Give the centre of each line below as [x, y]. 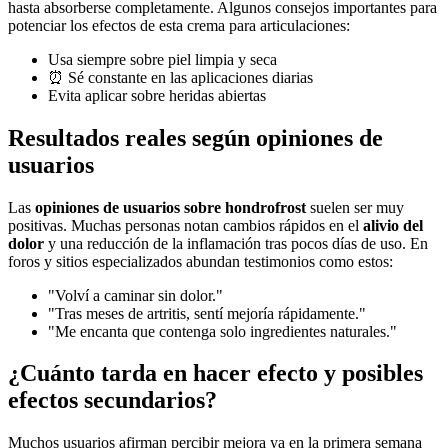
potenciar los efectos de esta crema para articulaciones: [179, 25]
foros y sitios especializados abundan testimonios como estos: [200, 261]
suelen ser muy [355, 207]
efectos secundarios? [112, 400]
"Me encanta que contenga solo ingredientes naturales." [222, 331]
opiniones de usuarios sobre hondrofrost [170, 207]
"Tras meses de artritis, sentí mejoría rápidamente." [207, 313]
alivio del [393, 225]
